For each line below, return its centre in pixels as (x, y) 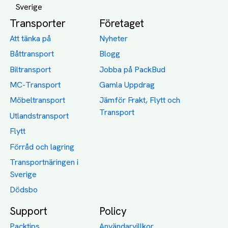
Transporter (38, 23)
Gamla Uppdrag (127, 85)
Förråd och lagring (42, 147)
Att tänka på (31, 38)
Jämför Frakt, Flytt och (140, 100)
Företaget (122, 23)
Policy (113, 211)
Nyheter (114, 38)
